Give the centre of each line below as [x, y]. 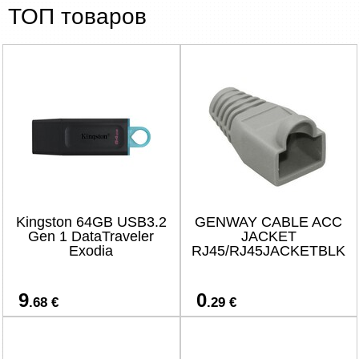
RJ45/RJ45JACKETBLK [268, 251]
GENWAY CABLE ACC [268, 222]
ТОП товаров [77, 16]
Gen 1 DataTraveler [91, 236]
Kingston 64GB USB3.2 [91, 222]
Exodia [91, 251]
